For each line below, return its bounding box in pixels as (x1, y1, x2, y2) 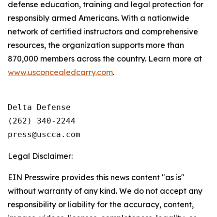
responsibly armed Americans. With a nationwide (8, 13, 189, 23)
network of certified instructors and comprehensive (8, 27, 198, 36)
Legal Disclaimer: (8, 151, 73, 161)
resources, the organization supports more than (8, 40, 184, 50)
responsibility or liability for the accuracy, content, (8, 200, 194, 209)
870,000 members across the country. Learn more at (8, 54, 202, 63)
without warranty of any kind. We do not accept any (8, 186, 202, 196)
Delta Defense (8, 103, 71, 112)
